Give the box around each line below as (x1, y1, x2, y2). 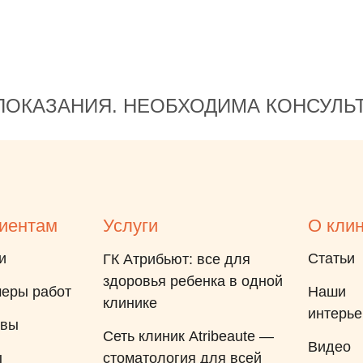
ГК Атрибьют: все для (102, 251, 250, 267)
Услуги (102, 216, 158, 236)
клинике (102, 295, 157, 311)
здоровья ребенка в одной (102, 273, 283, 289)
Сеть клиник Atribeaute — (102, 328, 274, 344)
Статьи (307, 250, 355, 267)
